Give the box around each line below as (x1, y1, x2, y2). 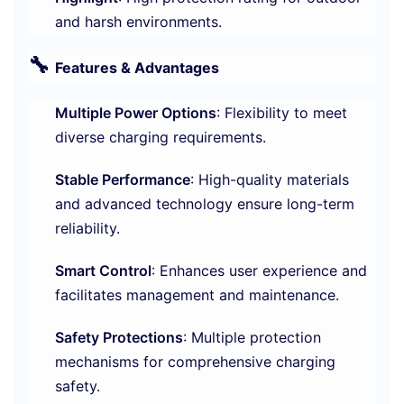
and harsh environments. (55, 13, 222, 32)
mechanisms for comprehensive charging (55, 353, 335, 372)
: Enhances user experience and (151, 262, 367, 280)
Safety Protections (55, 328, 183, 347)
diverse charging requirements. (55, 128, 266, 147)
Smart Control (55, 262, 151, 280)
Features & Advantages (55, 59, 219, 78)
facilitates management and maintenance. (55, 286, 339, 305)
